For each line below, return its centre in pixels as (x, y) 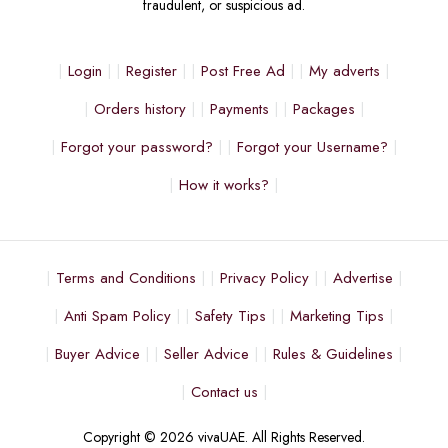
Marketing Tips (337, 316)
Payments (239, 109)
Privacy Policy (264, 278)
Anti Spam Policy (117, 316)
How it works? (224, 185)
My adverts (344, 71)
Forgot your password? (136, 147)
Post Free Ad (243, 71)
